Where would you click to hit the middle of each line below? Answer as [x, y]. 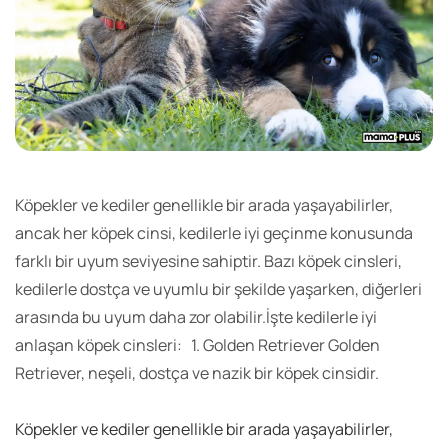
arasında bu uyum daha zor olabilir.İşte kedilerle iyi [196, 317]
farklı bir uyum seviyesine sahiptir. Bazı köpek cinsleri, [208, 261]
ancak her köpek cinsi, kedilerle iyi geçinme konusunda [214, 233]
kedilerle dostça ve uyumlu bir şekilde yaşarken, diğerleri [218, 289]
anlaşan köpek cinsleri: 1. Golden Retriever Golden [197, 345]
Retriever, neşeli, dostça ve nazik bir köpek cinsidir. [197, 373]
